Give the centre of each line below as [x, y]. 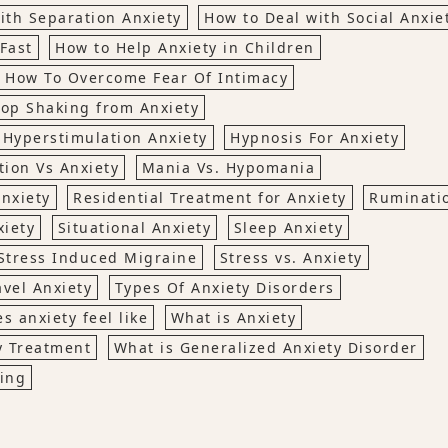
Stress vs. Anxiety [291, 258]
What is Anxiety [233, 318]
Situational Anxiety [134, 228]
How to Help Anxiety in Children [185, 48]
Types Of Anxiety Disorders [224, 288]
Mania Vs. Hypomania [228, 168]
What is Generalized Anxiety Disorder [265, 348]
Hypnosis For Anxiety [314, 138]
